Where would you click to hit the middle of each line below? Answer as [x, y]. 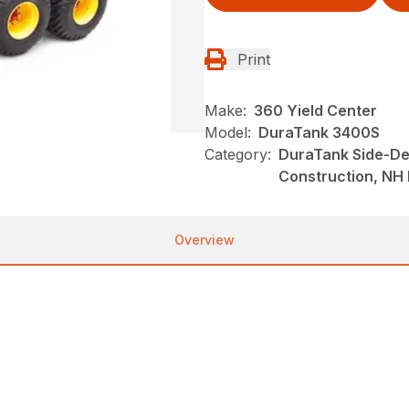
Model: [228, 133]
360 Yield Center [315, 111]
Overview [204, 240]
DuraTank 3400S [319, 133]
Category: [238, 155]
